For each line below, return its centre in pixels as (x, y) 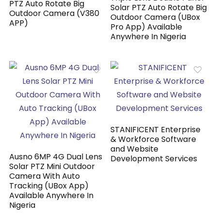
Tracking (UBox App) (49, 186)
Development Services (154, 159)
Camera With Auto (45, 176)
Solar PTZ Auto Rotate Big (159, 8)
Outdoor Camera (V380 (54, 14)
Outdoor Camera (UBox (155, 17)
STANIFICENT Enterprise (156, 130)
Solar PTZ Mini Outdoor (52, 167)
